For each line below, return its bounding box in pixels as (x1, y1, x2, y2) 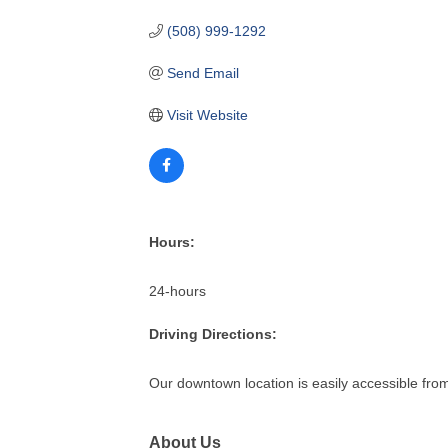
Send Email (166, 64, 239, 81)
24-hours (149, 282, 207, 299)
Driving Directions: (149, 325, 278, 342)
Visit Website (166, 106, 248, 123)
